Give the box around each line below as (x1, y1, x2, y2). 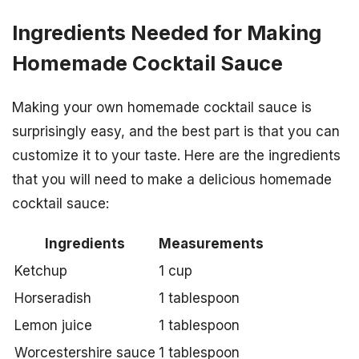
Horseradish (14, 290, 91, 307)
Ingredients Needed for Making (12, 20, 321, 46)
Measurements (159, 236, 264, 252)
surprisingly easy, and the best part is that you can (12, 123, 340, 140)
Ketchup (14, 263, 67, 280)
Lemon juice (14, 317, 92, 334)
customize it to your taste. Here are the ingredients (12, 147, 341, 164)
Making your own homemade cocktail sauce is (12, 99, 312, 116)
